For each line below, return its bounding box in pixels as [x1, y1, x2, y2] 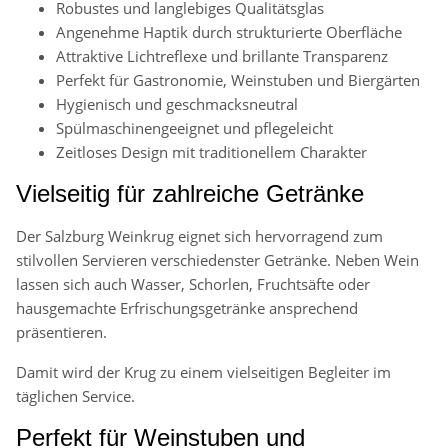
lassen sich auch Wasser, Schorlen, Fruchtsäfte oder [16, 274, 370, 295]
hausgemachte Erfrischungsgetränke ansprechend [16, 298, 358, 319]
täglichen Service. [16, 386, 135, 407]
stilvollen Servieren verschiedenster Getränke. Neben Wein [16, 250, 419, 271]
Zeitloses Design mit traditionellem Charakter [56, 142, 367, 163]
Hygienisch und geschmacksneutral [56, 94, 298, 115]
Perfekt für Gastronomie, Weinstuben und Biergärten [56, 70, 420, 91]
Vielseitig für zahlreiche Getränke [16, 180, 364, 208]
